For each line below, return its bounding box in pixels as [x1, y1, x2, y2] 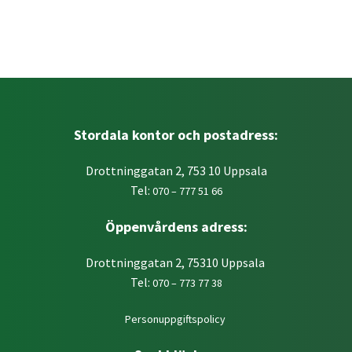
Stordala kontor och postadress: [74, 126, 278, 144]
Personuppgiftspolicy [124, 312, 228, 326]
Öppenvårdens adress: [104, 218, 247, 236]
